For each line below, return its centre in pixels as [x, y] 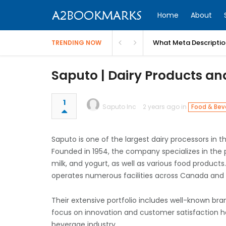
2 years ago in [165, 107]
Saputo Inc [119, 107]
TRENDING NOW [76, 43]
